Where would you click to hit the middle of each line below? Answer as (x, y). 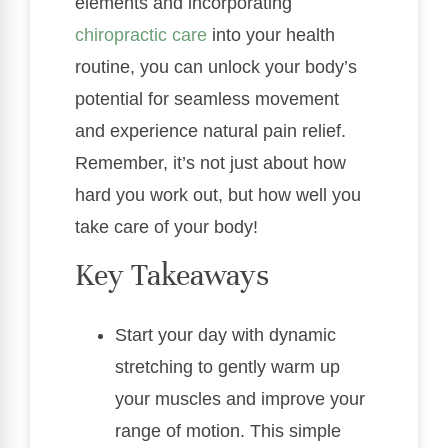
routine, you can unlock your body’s (216, 67)
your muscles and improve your (240, 399)
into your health (271, 35)
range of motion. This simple (228, 431)
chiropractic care (141, 35)
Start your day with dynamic (225, 335)
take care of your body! (166, 227)
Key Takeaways (172, 276)
